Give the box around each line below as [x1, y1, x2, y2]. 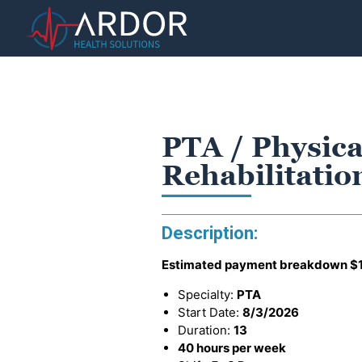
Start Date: [178, 305, 242, 320]
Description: [162, 223, 258, 243]
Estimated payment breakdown [162, 257, 350, 272]
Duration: [178, 322, 234, 338]
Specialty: [178, 287, 237, 302]
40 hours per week [178, 340, 286, 356]
